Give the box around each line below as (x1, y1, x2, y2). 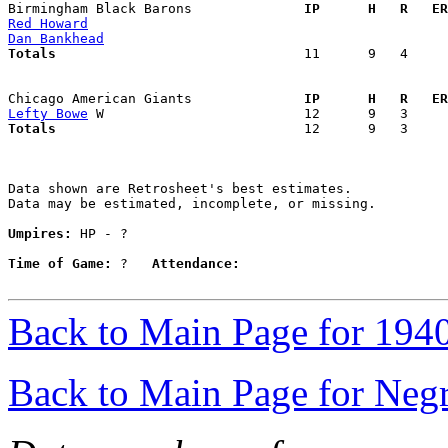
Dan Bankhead (8, 31, 104, 47)
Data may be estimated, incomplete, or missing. (8, 196, 376, 212)
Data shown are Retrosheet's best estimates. (8, 181, 352, 197)
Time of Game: (8, 256, 112, 272)
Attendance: (152, 256, 240, 272)
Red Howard (8, 16, 88, 32)
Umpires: (8, 226, 72, 242)
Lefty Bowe (8, 106, 88, 122)
